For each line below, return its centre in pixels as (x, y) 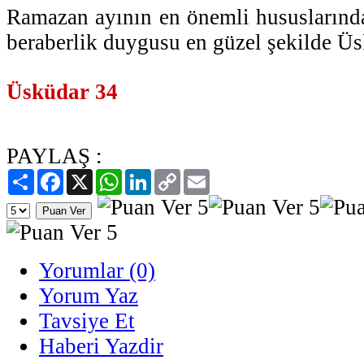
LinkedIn (175, 175)
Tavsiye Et (87, 321)
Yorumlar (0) (97, 270)
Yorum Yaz (89, 295)
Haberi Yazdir (101, 346)
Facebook (89, 175)
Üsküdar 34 (62, 91)
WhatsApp (149, 175)
